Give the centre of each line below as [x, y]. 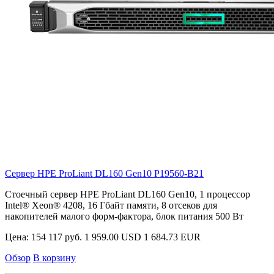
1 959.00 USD [113, 237]
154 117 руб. [57, 237]
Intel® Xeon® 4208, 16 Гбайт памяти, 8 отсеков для [111, 206]
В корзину [54, 258]
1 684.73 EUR [172, 237]
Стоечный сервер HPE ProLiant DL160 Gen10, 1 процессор [128, 194]
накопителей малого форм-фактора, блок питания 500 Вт [124, 217]
